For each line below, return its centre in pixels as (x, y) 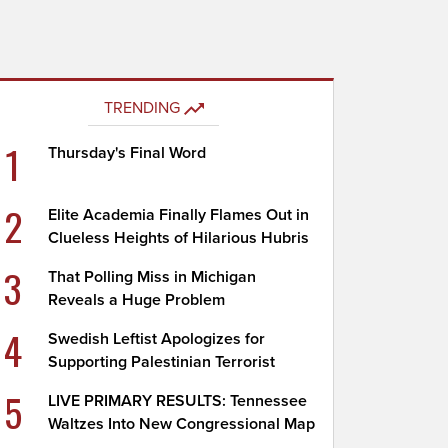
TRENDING (141, 108)
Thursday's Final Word (127, 153)
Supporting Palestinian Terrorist (162, 362)
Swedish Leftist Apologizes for (157, 339)
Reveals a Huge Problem (137, 300)
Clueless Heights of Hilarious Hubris (179, 238)
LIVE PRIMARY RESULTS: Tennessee (178, 401)
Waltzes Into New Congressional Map (182, 424)
